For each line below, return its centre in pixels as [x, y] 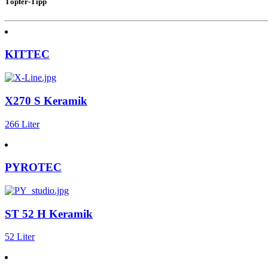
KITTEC [27, 54]
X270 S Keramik [46, 100]
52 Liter [20, 237]
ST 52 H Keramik [49, 214]
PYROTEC [33, 167]
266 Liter [22, 124]
